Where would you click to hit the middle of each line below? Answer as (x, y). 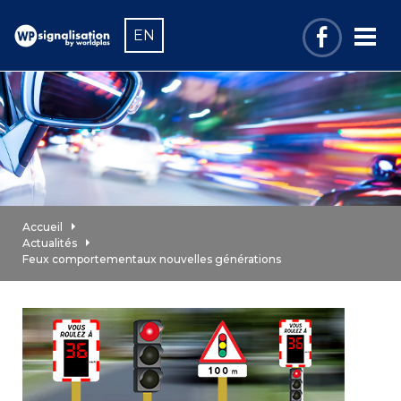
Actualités (50, 243)
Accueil (43, 227)
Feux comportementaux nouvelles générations (152, 259)
